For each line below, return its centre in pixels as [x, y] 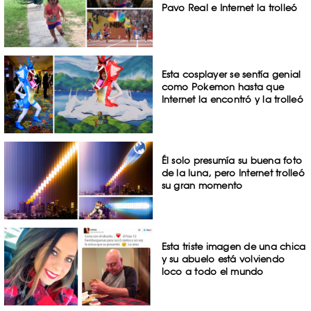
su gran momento [202, 186]
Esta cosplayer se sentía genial [231, 75]
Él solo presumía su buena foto [232, 161]
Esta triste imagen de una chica [234, 246]
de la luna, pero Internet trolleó [233, 173]
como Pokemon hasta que [223, 87]
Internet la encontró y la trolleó [232, 100]
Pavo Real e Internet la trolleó [229, 7]
